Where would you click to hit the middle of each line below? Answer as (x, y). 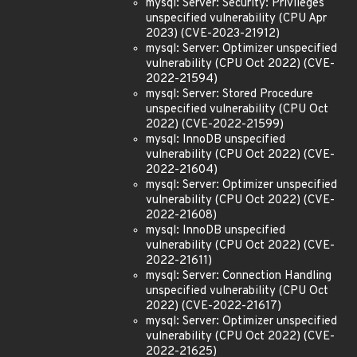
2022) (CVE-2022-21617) (214, 306)
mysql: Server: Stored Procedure (229, 94)
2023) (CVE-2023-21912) (213, 34)
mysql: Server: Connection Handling (239, 276)
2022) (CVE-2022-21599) (215, 125)
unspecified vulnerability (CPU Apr (236, 19)
